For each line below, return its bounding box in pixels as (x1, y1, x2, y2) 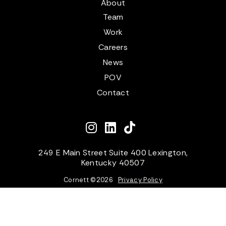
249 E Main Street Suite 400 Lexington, (38, 147, 188, 158)
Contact (97, 87, 129, 98)
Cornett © (63, 175, 96, 184)
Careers (98, 41, 128, 52)
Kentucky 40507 (81, 157, 145, 168)
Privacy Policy (118, 175, 163, 184)
